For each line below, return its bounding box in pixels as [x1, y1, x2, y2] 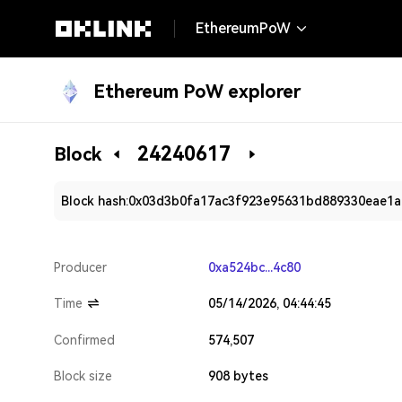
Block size [54, 369, 112, 383]
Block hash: [61, 194, 128, 208]
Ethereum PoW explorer [93, 81, 301, 102]
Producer [54, 260, 107, 275]
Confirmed [54, 333, 115, 347]
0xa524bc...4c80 [208, 260, 301, 275]
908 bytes [208, 369, 268, 383]
